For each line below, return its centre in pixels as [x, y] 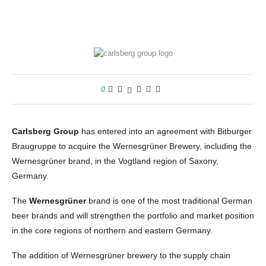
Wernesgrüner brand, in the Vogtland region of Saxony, [115, 161]
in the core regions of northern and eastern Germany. [112, 230]
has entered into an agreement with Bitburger [165, 131]
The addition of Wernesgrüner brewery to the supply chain [121, 255]
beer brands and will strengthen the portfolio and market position [133, 216]
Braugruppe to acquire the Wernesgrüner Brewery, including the [132, 146]
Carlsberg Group [45, 131]
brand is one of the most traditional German [169, 201]
